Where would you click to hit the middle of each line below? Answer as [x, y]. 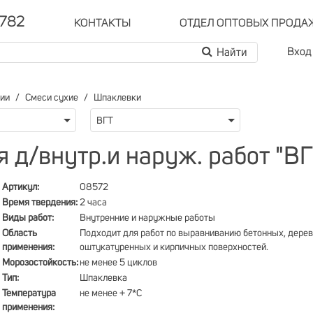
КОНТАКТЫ [102, 23]
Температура [29, 293]
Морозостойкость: [40, 263]
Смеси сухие [52, 98]
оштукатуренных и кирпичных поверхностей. [174, 247]
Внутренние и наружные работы [147, 218]
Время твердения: [40, 203]
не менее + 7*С [111, 293]
